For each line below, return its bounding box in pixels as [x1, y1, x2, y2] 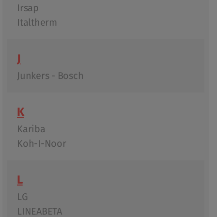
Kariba [17, 122, 46, 136]
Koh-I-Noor [17, 137, 66, 151]
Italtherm [17, 15, 57, 30]
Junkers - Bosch [17, 69, 84, 83]
